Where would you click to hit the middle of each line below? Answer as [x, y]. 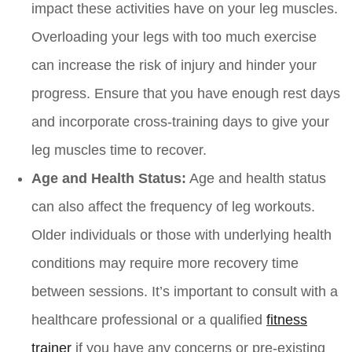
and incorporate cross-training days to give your [180, 122]
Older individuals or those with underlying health [181, 235]
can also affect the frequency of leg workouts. [173, 207]
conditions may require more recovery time [165, 264]
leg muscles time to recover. [119, 150]
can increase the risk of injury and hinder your [174, 66]
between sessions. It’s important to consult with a [185, 292]
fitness [287, 320]
